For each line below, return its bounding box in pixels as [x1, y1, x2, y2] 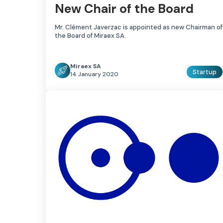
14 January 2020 [70, 70, 118, 79]
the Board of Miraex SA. [55, 31, 126, 40]
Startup [193, 68, 217, 77]
